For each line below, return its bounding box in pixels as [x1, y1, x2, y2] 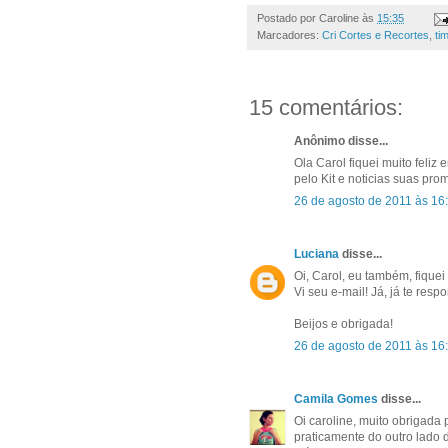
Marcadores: [257, 29, 322, 42]
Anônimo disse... [294, 134, 388, 149]
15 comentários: [249, 95, 403, 121]
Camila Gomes [294, 392, 381, 407]
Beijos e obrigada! [294, 317, 393, 332]
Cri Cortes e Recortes [322, 29, 429, 42]
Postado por [257, 12, 319, 25]
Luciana [294, 247, 339, 262]
